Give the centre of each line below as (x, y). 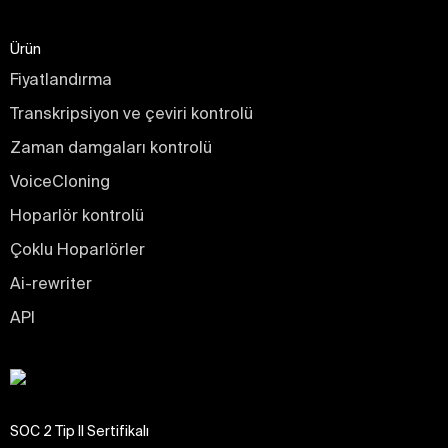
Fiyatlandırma (61, 79)
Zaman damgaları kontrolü (111, 147)
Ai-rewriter (51, 283)
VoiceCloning (60, 181)
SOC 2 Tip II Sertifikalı (79, 431)
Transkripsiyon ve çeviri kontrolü (131, 113)
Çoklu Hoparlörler (77, 249)
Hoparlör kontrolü (77, 215)
